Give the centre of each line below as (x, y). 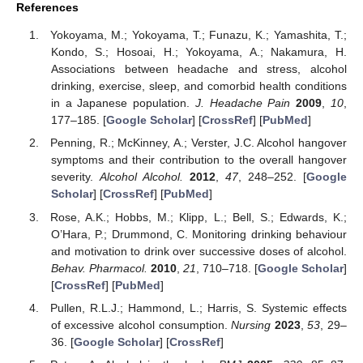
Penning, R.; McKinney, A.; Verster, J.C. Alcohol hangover (199, 143)
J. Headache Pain (243, 103)
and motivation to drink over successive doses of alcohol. (199, 251)
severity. (75, 177)
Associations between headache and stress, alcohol (199, 69)
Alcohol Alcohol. (141, 177)
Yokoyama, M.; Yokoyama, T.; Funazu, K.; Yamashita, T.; (199, 35)
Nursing (251, 325)
